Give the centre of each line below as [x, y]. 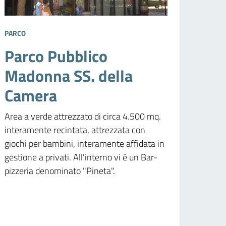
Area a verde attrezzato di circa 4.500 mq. [83, 116]
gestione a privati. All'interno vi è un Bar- [81, 157]
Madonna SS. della [69, 75]
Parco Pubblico [56, 56]
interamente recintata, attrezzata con [75, 130]
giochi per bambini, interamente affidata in [85, 143]
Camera [31, 95]
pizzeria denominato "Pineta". [60, 171]
